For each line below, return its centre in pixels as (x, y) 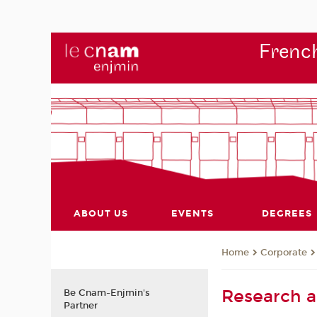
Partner (80, 305)
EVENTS (192, 213)
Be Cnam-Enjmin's (106, 293)
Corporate (284, 253)
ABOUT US (101, 213)
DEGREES (287, 213)
